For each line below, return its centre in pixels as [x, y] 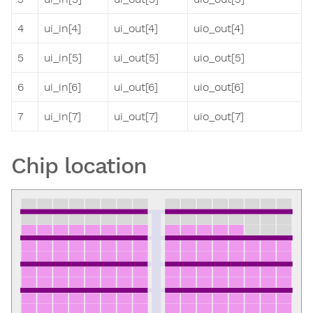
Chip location [79, 166]
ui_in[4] [63, 29]
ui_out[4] [136, 29]
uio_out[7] [219, 117]
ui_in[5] [63, 58]
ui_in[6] [63, 87]
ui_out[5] [136, 58]
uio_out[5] [219, 58]
